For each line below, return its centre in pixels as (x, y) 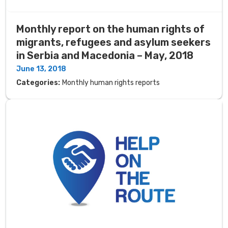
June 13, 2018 (41, 69)
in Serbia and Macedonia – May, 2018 (105, 55)
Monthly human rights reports (111, 82)
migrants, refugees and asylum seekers (113, 42)
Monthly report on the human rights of (110, 29)
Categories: (38, 82)
